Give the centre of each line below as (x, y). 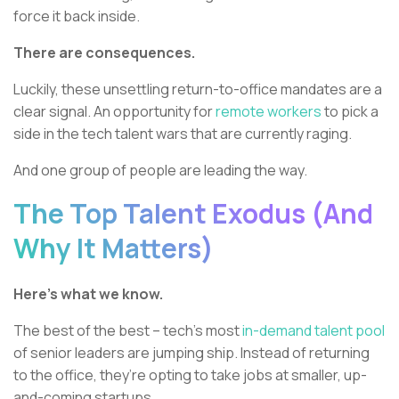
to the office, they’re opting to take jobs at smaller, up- (190, 375)
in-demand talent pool (313, 331)
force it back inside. (77, 16)
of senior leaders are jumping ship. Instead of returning (191, 353)
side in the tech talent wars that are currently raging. (183, 134)
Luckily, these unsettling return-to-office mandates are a (198, 90)
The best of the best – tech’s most (128, 331)
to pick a (350, 112)
